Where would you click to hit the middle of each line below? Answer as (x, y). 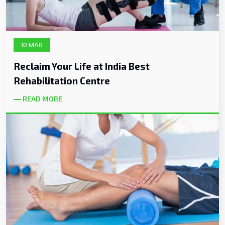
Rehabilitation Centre (62, 80)
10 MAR (32, 45)
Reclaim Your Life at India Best (82, 66)
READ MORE (42, 98)
